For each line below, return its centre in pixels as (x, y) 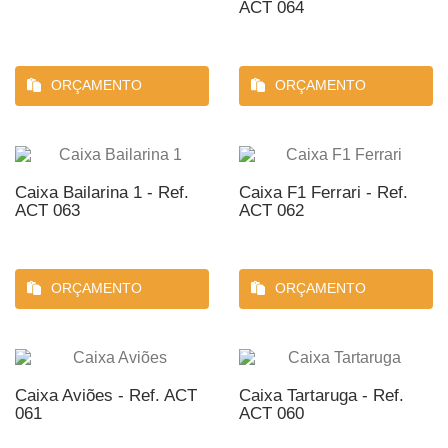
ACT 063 (47, 210)
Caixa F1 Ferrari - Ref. (323, 192)
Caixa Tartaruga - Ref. (321, 395)
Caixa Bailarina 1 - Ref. (102, 192)
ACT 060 (271, 413)
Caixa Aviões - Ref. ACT (106, 395)
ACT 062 (271, 210)
